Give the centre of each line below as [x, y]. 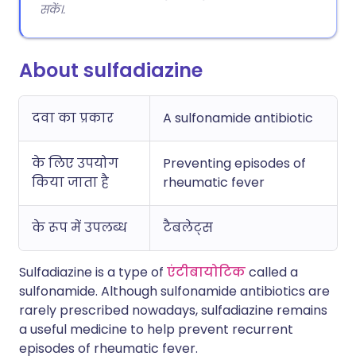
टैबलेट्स [188, 228]
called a [272, 272]
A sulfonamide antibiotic [238, 118]
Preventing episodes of [234, 163]
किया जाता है [70, 182]
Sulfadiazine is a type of [93, 272]
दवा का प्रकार [73, 118]
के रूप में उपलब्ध [79, 228]
